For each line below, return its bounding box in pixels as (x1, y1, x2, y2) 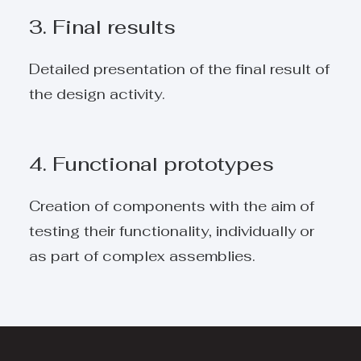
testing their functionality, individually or (29, 222, 314, 240)
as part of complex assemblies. (29, 247, 255, 265)
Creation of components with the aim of (29, 197, 314, 215)
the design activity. (29, 85, 165, 103)
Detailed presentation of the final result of (29, 60, 330, 78)
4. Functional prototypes (29, 151, 274, 176)
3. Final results (29, 15, 176, 39)
